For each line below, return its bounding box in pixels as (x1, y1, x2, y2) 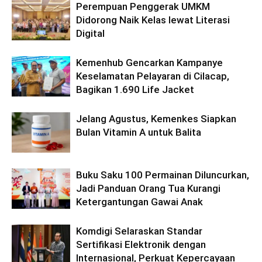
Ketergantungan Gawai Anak (76, 196, 203, 208)
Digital (76, 27, 105, 39)
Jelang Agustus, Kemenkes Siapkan (76, 113, 236, 125)
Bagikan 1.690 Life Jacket (76, 84, 194, 95)
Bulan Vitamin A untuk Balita (76, 126, 201, 138)
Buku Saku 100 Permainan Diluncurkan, (76, 169, 249, 181)
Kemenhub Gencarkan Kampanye (76, 57, 223, 68)
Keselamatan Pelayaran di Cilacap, (76, 70, 229, 82)
